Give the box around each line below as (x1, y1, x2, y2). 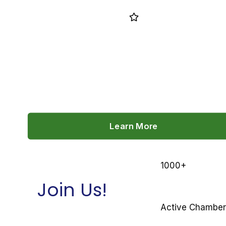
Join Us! (37, 177, 107, 203)
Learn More (109, 120, 158, 131)
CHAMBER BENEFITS (75, 47, 193, 64)
